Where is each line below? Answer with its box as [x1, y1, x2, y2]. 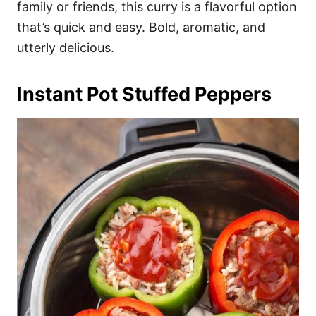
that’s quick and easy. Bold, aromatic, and [17, 20, 265, 35]
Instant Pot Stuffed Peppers [17, 83, 272, 107]
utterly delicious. [17, 40, 114, 56]
